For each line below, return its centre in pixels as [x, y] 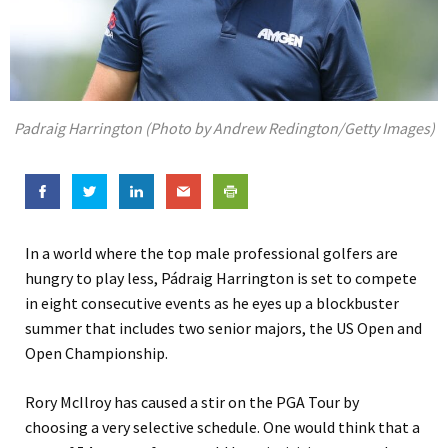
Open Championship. [96, 353]
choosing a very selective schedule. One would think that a [222, 427]
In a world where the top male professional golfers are [211, 253]
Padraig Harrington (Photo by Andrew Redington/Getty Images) [224, 128]
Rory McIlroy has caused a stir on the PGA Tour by [192, 402]
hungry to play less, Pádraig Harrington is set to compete [221, 278]
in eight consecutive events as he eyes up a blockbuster [212, 303]
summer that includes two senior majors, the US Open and [223, 328]
